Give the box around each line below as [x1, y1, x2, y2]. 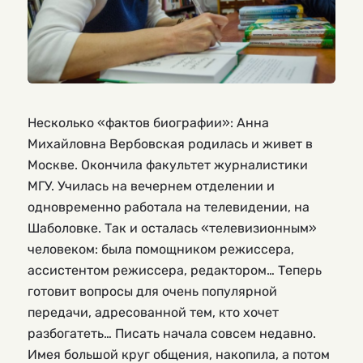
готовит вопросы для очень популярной [28, 284, 277, 300]
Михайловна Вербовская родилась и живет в [28, 136, 313, 152]
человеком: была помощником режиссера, [28, 241, 294, 258]
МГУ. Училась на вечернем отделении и [28, 178, 275, 194]
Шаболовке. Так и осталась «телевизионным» [28, 220, 317, 237]
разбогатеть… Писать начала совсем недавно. [28, 326, 316, 342]
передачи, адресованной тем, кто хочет [28, 305, 279, 321]
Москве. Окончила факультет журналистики [28, 157, 308, 173]
